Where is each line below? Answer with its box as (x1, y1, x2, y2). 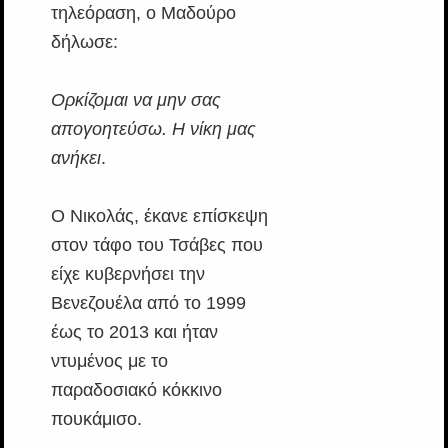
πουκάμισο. (50, 409, 142, 430)
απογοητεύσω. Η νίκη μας (50, 119, 256, 140)
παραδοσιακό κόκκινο (50, 380, 222, 401)
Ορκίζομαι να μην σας (50, 90, 221, 111)
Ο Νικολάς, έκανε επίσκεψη (50, 206, 268, 227)
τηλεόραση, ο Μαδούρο (50, 3, 236, 24)
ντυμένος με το (50, 351, 168, 372)
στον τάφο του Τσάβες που (50, 235, 263, 256)
